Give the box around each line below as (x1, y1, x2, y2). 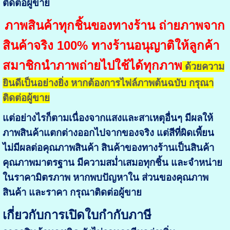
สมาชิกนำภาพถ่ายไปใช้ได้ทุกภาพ (2, 59, 182, 73)
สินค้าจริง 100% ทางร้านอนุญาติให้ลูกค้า (2, 39, 219, 53)
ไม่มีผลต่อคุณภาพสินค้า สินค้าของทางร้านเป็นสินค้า (2, 142, 214, 154)
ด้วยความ (182, 61, 224, 72)
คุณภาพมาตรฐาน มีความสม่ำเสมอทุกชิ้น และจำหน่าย (2, 157, 222, 168)
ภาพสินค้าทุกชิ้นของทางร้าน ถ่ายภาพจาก (4, 18, 225, 33)
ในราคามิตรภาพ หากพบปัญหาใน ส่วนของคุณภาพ (2, 172, 208, 183)
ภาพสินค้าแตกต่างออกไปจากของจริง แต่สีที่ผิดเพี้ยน (2, 127, 214, 139)
